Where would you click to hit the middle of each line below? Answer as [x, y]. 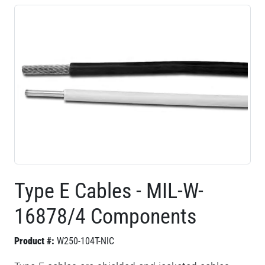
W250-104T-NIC [85, 241]
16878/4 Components [105, 216]
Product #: [34, 241]
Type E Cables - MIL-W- [109, 191]
